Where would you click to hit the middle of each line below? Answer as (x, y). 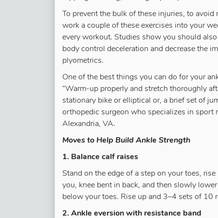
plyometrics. (83, 61)
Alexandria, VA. (89, 124)
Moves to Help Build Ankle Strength (126, 141)
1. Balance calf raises (100, 157)
